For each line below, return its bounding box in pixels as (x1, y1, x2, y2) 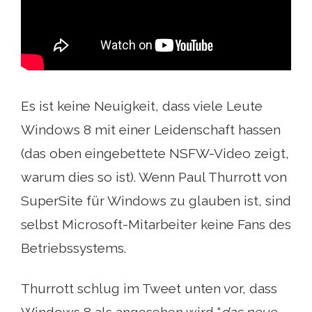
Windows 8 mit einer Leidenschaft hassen (21, 121, 281, 137)
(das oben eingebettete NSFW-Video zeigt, (21, 145, 289, 161)
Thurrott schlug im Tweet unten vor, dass (21, 280, 277, 296)
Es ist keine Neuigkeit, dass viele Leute (21, 97, 263, 114)
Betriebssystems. (21, 240, 126, 256)
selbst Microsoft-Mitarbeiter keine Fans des (21, 216, 291, 232)
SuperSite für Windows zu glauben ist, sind (21, 192, 291, 208)
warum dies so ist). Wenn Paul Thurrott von (21, 169, 287, 185)
